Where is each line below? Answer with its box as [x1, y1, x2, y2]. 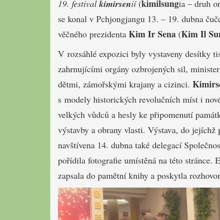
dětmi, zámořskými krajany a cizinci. [58, 78, 192, 90]
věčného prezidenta [58, 27, 129, 40]
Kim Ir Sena [129, 27, 176, 40]
